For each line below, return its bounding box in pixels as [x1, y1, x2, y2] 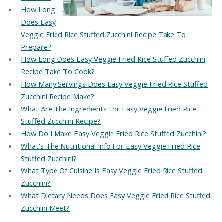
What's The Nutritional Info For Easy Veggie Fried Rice [20, 141, 200, 151]
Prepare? [20, 42, 51, 52]
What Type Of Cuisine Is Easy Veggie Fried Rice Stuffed [20, 166, 202, 176]
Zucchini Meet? [20, 203, 70, 213]
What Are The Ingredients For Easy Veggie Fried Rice [20, 104, 196, 114]
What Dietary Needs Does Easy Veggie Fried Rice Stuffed [20, 190, 210, 201]
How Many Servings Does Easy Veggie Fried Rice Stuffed [20, 79, 208, 89]
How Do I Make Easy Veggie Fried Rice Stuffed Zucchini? [20, 128, 206, 139]
